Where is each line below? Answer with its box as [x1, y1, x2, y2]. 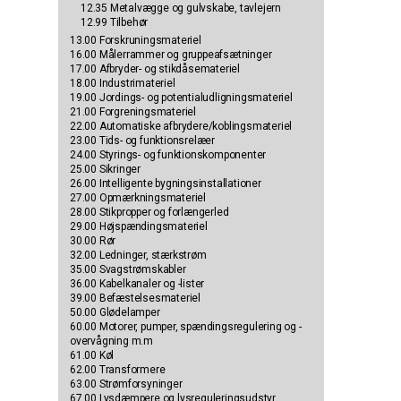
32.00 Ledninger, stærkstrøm [70, 249, 207, 262]
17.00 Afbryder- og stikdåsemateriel [70, 63, 240, 76]
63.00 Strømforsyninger [70, 378, 183, 391]
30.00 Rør [70, 235, 116, 248]
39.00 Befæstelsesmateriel [70, 292, 200, 305]
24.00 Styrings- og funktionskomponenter [70, 149, 267, 162]
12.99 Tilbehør [81, 16, 149, 30]
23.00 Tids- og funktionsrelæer [70, 134, 215, 148]
